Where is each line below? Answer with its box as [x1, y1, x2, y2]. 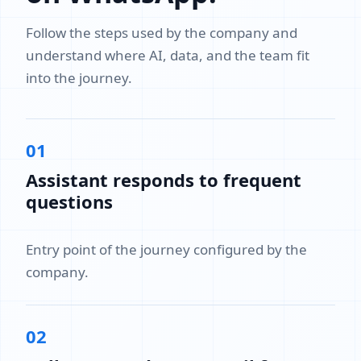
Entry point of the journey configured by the [26, 240, 307, 259]
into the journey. [26, 68, 132, 87]
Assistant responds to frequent [26, 168, 301, 192]
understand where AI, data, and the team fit [26, 46, 309, 64]
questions [26, 189, 113, 214]
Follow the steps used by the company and [26, 23, 297, 42]
